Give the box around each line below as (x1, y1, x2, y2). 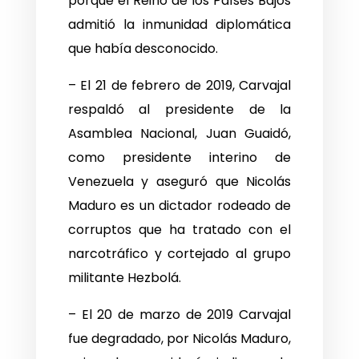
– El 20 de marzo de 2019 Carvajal (67, 305, 292, 325)
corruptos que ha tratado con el (67, 220, 292, 240)
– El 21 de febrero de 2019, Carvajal (67, 76, 292, 95)
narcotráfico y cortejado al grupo (67, 244, 292, 264)
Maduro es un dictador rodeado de (67, 196, 292, 216)
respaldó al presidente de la (67, 100, 292, 119)
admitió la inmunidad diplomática (67, 15, 292, 34)
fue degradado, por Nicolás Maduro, (67, 329, 292, 349)
